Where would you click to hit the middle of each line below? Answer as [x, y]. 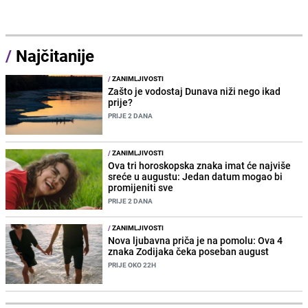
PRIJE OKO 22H [132, 264]
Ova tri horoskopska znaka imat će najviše [200, 166]
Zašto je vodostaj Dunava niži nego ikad [195, 91]
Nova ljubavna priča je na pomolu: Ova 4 [196, 240]
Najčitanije [55, 56]
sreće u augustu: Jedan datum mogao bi [196, 177]
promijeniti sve [141, 188]
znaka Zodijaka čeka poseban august [189, 251]
